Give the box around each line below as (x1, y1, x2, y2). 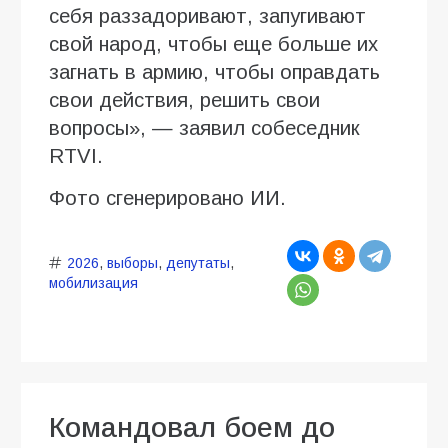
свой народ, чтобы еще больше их (49, 32, 378, 55)
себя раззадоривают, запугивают (49, 4, 366, 27)
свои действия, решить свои (49, 88, 320, 111)
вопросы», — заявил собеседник (49, 116, 360, 139)
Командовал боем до (49, 411, 335, 443)
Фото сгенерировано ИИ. (49, 186, 286, 209)
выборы (106, 254, 158, 271)
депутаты (165, 254, 230, 271)
